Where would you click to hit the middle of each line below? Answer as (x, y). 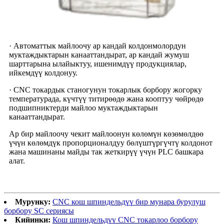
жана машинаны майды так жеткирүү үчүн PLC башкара (106, 151)
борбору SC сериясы (39, 210)
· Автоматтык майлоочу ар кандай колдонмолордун (97, 45)
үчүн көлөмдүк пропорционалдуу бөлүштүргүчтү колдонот (111, 142)
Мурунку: (33, 201)
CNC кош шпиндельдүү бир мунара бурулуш (129, 201)
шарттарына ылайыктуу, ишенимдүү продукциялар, (98, 63)
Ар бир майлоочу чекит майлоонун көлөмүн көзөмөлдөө (106, 133)
